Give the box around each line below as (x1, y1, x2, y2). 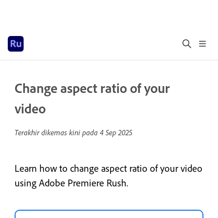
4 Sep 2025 (100, 127, 132, 137)
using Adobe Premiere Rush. (15, 177, 128, 189)
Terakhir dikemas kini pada (15, 127, 100, 137)
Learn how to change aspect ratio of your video (15, 162, 202, 174)
